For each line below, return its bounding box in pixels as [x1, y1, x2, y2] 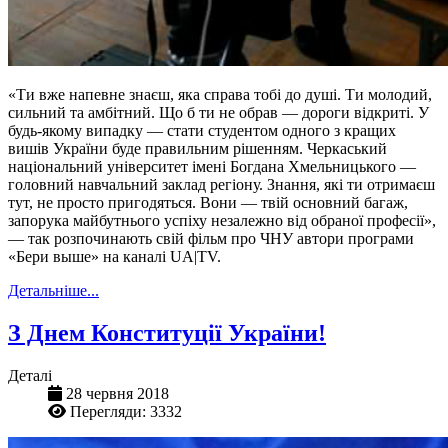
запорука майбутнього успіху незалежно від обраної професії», [8, 211, 436, 229]
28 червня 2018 [66, 384, 169, 402]
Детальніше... [8, 281, 99, 299]
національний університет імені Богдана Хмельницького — [8, 157, 416, 175]
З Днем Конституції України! [8, 319, 326, 346]
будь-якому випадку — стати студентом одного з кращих [8, 121, 396, 139]
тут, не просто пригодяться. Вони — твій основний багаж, [8, 193, 408, 211]
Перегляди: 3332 [70, 402, 182, 420]
